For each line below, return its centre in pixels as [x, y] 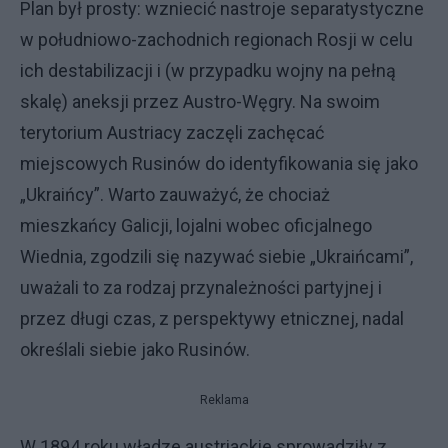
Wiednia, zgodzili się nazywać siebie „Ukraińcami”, [216, 256]
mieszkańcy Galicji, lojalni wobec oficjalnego [196, 225]
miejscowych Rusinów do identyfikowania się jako [219, 163]
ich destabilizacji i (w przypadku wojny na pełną [208, 70]
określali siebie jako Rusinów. [135, 349]
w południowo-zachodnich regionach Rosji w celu [216, 39]
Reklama [224, 400]
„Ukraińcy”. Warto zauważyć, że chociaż [175, 194]
